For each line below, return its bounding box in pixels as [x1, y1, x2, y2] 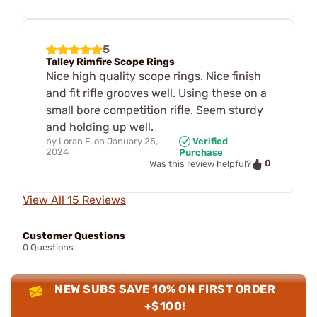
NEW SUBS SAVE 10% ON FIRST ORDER [54, 282, 276, 296]
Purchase [178, 147, 223, 158]
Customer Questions [23, 229, 125, 242]
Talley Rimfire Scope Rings [46, 55, 175, 68]
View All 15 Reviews [23, 192, 126, 207]
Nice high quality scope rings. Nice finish [46, 69, 261, 83]
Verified [190, 135, 228, 146]
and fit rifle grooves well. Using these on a [46, 86, 267, 100]
